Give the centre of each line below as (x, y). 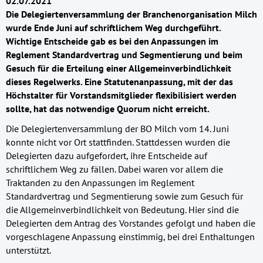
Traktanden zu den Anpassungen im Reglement (100, 183)
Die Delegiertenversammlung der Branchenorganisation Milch (131, 14)
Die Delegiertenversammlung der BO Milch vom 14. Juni (117, 129)
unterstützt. (28, 250)
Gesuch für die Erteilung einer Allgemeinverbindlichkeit (119, 68)
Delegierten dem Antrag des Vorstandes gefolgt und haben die (131, 223)
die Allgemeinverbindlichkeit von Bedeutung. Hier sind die (122, 210)
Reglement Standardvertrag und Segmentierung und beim (124, 54)
